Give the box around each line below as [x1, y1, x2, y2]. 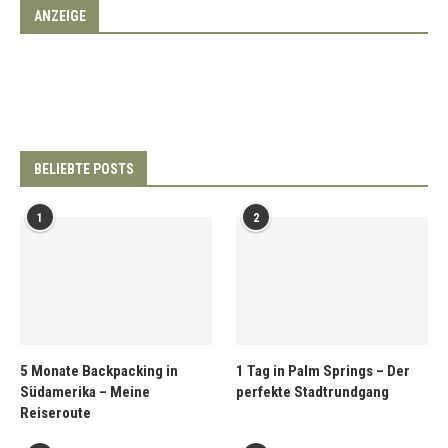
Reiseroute [20, 403, 91, 422]
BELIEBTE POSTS [34, 161, 134, 178]
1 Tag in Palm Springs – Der [236, 361, 411, 380]
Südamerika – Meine [20, 382, 150, 401]
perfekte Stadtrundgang [236, 382, 390, 401]
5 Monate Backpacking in [20, 361, 178, 380]
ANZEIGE [34, 8, 86, 25]
